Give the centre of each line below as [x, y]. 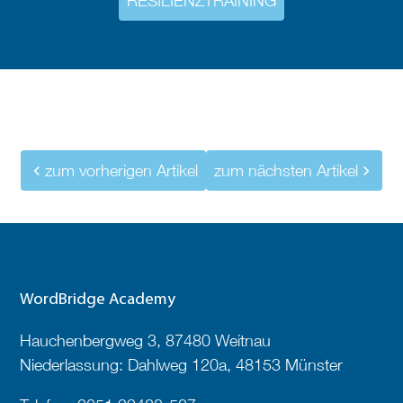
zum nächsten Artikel [286, 171]
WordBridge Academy [98, 300]
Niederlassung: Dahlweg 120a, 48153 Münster [182, 365]
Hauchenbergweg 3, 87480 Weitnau [146, 341]
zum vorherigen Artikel [121, 171]
